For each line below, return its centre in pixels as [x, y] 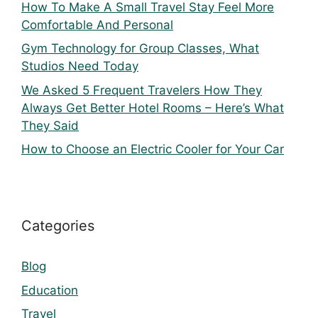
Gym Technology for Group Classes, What [140, 49]
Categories [58, 226]
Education [50, 290]
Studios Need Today [80, 66]
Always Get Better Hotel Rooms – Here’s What [153, 108]
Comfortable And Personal [97, 24]
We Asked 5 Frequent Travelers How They [142, 90]
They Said [50, 125]
